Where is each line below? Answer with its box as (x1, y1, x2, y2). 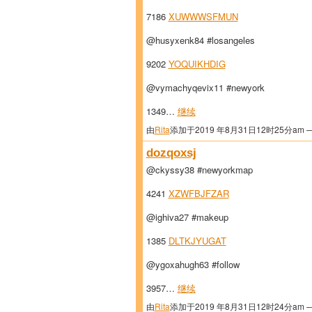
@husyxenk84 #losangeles (146, 33, 255, 47)
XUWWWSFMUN (168, 10, 238, 24)
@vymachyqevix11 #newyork (146, 81, 265, 95)
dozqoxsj (146, 146, 196, 160)
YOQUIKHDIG (168, 57, 226, 71)
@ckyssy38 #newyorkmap (146, 163, 253, 177)
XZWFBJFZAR (168, 187, 229, 201)
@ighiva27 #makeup (146, 210, 228, 224)
